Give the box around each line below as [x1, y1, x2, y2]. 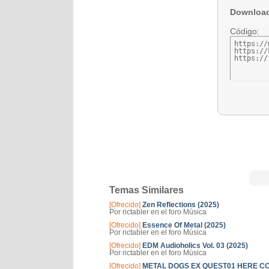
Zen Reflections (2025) [142, 201, 219, 209]
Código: [230, 26, 259, 36]
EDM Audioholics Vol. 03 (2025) [142, 241, 248, 250]
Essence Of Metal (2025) [142, 221, 226, 229]
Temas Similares [109, 185, 184, 195]
